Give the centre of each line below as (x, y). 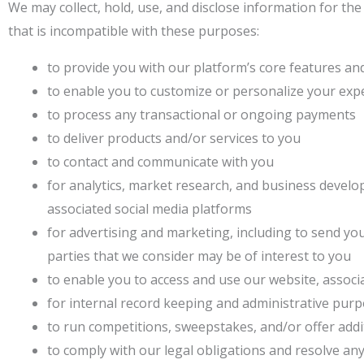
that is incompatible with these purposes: (134, 31)
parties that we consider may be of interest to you (199, 256)
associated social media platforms (149, 209)
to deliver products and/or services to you (174, 138)
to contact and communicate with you (160, 162)
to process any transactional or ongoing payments (201, 115)
